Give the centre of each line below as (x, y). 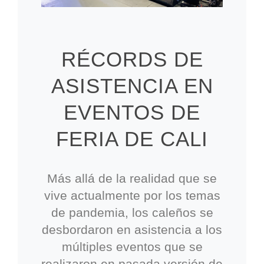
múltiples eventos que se (132, 246)
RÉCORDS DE (132, 59)
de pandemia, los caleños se (132, 212)
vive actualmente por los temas (132, 195)
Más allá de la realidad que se (132, 178)
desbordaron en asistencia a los (132, 229)
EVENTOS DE (132, 112)
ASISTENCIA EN (132, 85)
